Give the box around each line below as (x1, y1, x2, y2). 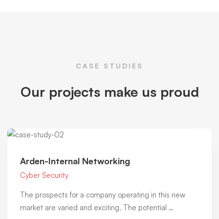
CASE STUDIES (76, 61, 143, 70)
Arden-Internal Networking (20, 155, 130, 166)
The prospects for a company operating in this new (20, 190, 185, 199)
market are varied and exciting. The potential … (20, 202, 174, 212)
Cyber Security (20, 170, 68, 180)
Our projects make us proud (20, 83, 199, 100)
